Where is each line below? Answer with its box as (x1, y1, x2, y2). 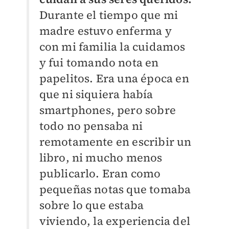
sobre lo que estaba (39, 197, 144, 213)
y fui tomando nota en (39, 55, 159, 71)
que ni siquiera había (39, 86, 153, 102)
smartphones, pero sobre (39, 102, 176, 118)
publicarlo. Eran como (39, 166, 161, 181)
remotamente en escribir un (39, 134, 192, 150)
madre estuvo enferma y (39, 23, 172, 39)
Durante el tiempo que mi (39, 7, 178, 23)
